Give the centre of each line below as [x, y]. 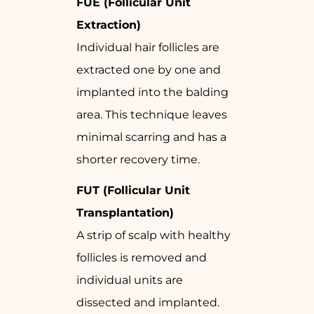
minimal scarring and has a [151, 137]
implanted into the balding [152, 93]
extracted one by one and [149, 70]
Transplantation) [125, 213]
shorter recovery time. [138, 160]
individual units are [130, 280]
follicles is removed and [142, 258]
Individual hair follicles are [148, 48]
